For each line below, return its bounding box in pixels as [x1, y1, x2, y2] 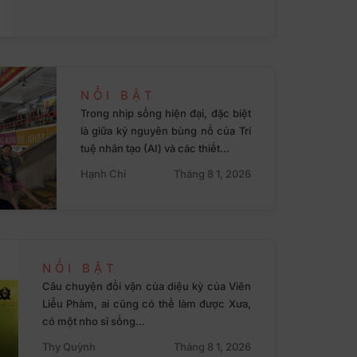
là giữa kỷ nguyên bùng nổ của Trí [80, 124, 251, 137]
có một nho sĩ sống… [41, 315, 145, 328]
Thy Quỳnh [41, 340, 96, 354]
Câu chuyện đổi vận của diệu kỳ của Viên [41, 280, 251, 293]
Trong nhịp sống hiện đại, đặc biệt [80, 106, 251, 120]
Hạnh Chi [80, 167, 126, 180]
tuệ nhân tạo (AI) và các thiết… [80, 141, 229, 155]
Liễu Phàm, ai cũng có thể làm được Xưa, [41, 297, 251, 311]
